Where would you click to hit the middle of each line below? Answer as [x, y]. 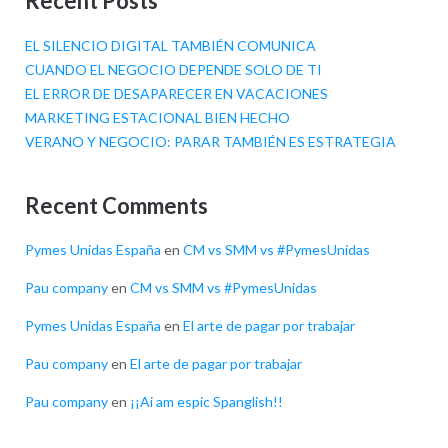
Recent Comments [116, 205]
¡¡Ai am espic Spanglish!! [206, 402]
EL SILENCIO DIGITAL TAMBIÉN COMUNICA [170, 46]
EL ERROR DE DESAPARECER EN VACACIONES [176, 94]
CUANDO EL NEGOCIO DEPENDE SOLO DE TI [173, 70]
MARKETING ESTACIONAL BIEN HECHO [157, 118]
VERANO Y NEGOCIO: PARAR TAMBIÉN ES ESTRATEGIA [210, 142]
